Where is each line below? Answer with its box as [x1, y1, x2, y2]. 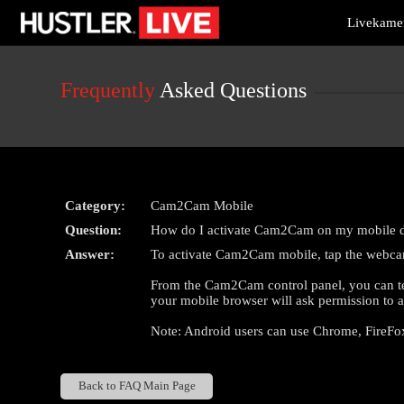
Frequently [60, 78, 156, 102]
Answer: [65, 247, 115, 262]
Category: [65, 198, 126, 213]
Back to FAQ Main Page [78, 380, 196, 393]
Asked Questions [155, 78, 308, 102]
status [21, 35, 46, 49]
